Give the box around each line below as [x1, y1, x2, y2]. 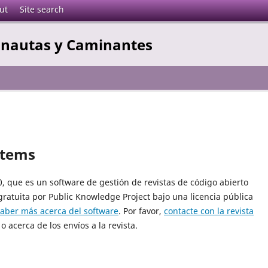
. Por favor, [118, 205, 164, 217]
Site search [20, 4, 64, 15]
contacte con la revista [164, 205, 254, 217]
